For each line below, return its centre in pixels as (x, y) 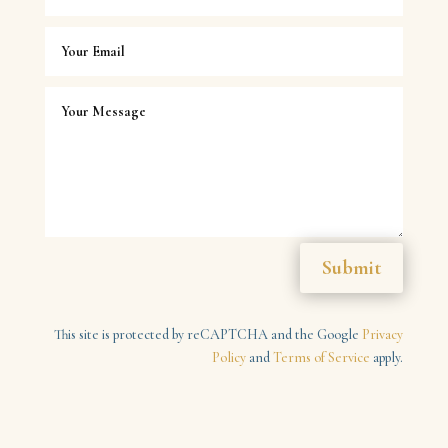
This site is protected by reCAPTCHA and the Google (208, 334)
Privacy (383, 334)
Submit (352, 267)
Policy (229, 357)
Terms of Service (322, 357)
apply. (387, 357)
